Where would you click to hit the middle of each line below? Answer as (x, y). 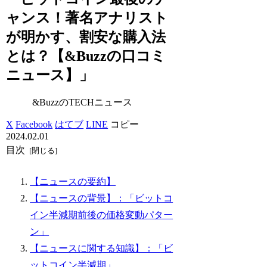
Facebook (34, 124)
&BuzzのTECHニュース (83, 102)
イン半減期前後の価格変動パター (102, 215)
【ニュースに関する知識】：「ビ (102, 249)
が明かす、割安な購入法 (86, 37)
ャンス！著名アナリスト (87, 18)
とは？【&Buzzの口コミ (86, 56)
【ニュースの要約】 (73, 182)
